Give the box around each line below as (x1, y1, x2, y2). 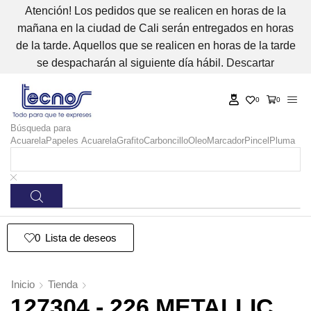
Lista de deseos (45, 232, 117, 244)
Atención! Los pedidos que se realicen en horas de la (25, 5, 286, 17)
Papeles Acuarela (46, 135, 117, 146)
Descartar (226, 57, 274, 69)
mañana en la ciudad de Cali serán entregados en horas (17, 22, 294, 34)
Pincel (244, 135, 269, 146)
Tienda (48, 278, 78, 291)
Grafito (117, 135, 144, 146)
